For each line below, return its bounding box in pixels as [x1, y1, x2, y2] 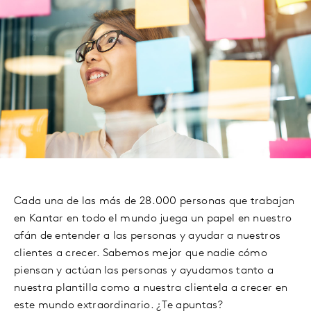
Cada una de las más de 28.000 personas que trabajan [14, 195, 295, 207]
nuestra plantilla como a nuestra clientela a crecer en [14, 282, 288, 294]
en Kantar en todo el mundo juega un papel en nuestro [14, 212, 292, 224]
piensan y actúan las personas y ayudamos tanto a [14, 264, 274, 276]
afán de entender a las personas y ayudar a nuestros [14, 230, 281, 242]
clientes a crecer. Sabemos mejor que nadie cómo [14, 247, 268, 259]
